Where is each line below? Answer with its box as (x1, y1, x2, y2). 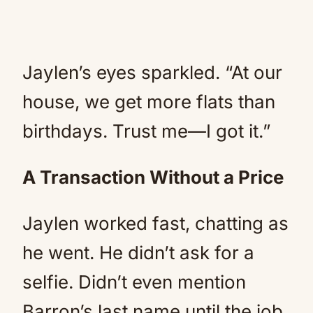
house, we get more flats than (22, 91, 275, 112)
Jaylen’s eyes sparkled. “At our (22, 61, 282, 83)
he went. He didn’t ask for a (22, 242, 254, 263)
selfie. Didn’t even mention (22, 271, 246, 293)
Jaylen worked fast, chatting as (22, 212, 289, 234)
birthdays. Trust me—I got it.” (22, 120, 270, 142)
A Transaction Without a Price (22, 166, 284, 188)
